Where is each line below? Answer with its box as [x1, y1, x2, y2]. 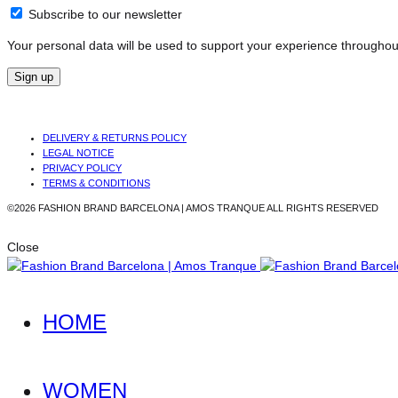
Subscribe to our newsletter [28, 6, 182, 21]
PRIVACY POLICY [43, 162, 122, 173]
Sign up [14, 69, 53, 84]
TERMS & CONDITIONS [43, 177, 150, 188]
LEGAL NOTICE [43, 147, 114, 158]
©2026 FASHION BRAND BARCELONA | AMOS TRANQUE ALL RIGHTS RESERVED [7, 202, 378, 213]
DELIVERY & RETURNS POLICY [43, 131, 187, 143]
